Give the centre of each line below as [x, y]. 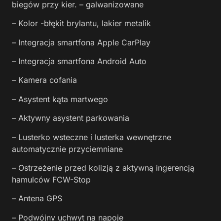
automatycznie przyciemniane [67, 149]
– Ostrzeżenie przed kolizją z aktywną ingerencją [103, 167]
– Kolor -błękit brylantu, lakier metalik [81, 23]
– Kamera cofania [44, 80]
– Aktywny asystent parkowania [71, 118]
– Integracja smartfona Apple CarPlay [81, 42]
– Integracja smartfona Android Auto [79, 61]
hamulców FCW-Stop [51, 179]
